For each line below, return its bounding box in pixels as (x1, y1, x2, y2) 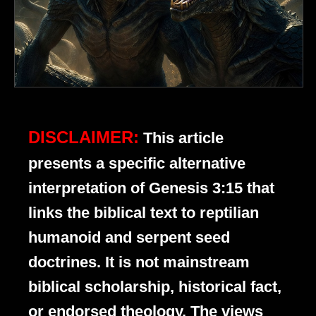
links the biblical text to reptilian (28, 204, 259, 222)
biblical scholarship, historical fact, (28, 278, 281, 296)
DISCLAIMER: (28, 128, 139, 147)
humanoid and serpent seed (28, 229, 230, 247)
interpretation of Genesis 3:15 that (28, 179, 274, 197)
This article (143, 129, 224, 147)
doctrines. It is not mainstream (28, 253, 250, 272)
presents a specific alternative (28, 154, 245, 173)
